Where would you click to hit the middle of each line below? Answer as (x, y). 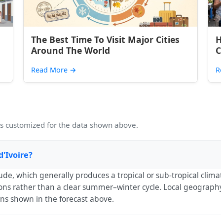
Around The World (71, 50)
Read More (51, 70)
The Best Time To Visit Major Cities (106, 39)
